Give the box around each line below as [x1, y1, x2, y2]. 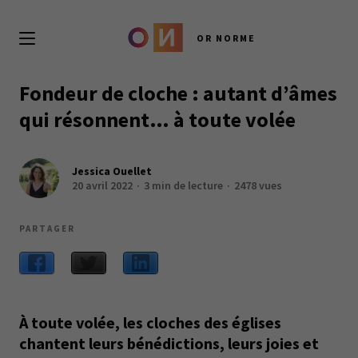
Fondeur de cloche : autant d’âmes [19, 80, 337, 106]
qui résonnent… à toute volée [19, 106, 296, 133]
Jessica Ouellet [72, 164, 152, 178]
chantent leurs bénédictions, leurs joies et [19, 333, 319, 353]
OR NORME [197, 32, 256, 44]
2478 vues [234, 178, 282, 193]
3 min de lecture [144, 178, 223, 193]
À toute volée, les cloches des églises [19, 312, 281, 332]
